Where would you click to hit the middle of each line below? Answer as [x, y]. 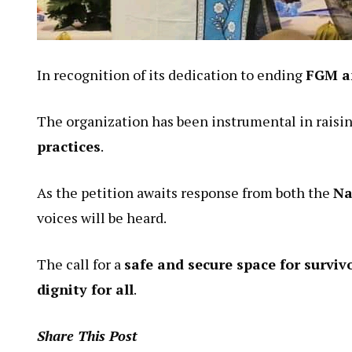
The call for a [81, 275]
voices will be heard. [102, 229]
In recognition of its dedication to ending [171, 86]
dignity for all [85, 301]
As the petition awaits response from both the [185, 204]
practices [69, 158]
